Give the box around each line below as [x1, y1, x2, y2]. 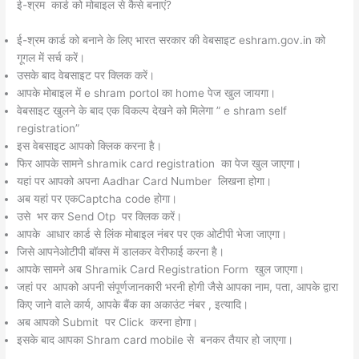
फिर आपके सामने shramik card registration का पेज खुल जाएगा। [17, 156, 302, 170]
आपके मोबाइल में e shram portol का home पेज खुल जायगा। [17, 86, 276, 99]
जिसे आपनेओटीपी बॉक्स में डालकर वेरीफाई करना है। [17, 244, 225, 258]
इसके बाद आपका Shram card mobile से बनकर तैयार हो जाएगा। [17, 333, 294, 346]
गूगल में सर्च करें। [17, 50, 86, 64]
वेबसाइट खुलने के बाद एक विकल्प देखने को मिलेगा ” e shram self [17, 103, 288, 117]
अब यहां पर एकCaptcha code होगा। [17, 192, 178, 205]
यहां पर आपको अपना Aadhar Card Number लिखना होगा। [17, 174, 272, 188]
